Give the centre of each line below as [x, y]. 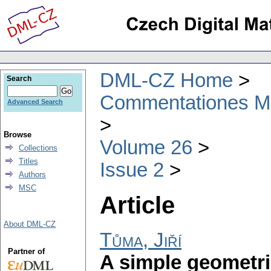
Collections [38, 148]
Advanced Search [35, 102]
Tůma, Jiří [141, 240]
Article [137, 205]
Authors [32, 175]
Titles [28, 161]
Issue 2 [132, 170]
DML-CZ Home [166, 80]
